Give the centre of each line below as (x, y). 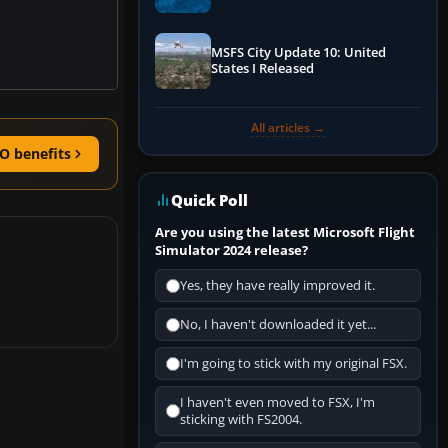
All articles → (288, 128)
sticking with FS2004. (241, 420)
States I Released (262, 69)
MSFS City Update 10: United (298, 53)
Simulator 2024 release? (231, 250)
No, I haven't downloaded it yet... (278, 325)
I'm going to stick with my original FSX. (293, 364)
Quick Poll (209, 200)
